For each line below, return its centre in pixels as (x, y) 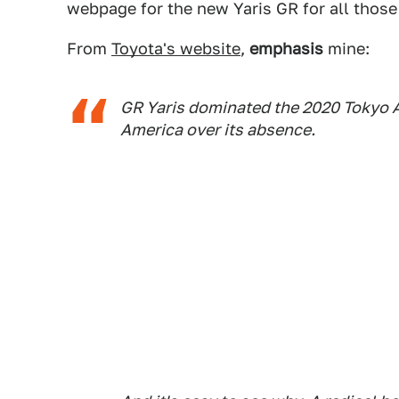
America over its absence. (218, 130)
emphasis (286, 49)
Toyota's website (176, 49)
